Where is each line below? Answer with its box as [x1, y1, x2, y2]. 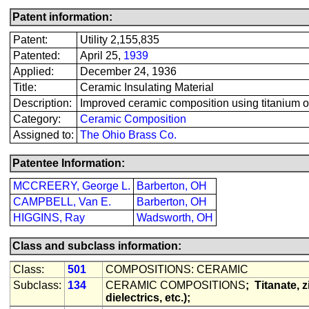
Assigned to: [13, 129, 74, 141]
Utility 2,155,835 [80, 34, 159, 46]
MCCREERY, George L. [13, 180, 130, 192]
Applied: [13, 66, 54, 77]
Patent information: [12, 11, 112, 23]
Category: [13, 113, 61, 125]
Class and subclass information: [12, 240, 181, 252]
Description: [13, 97, 72, 109]
